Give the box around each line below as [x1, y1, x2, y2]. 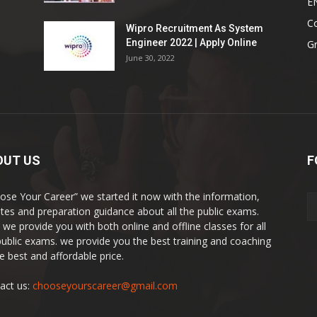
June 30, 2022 [126, 52, 175, 63]
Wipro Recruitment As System [126, 23, 263, 34]
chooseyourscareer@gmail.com [33, 279, 178, 292]
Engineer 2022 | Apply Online [126, 37, 257, 48]
